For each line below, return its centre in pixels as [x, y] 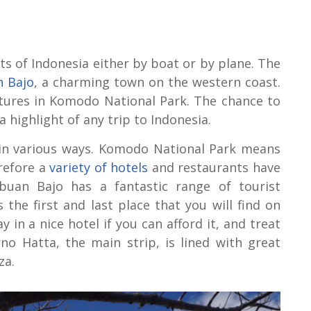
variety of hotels [99, 168]
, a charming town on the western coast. [157, 82]
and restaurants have [215, 168]
